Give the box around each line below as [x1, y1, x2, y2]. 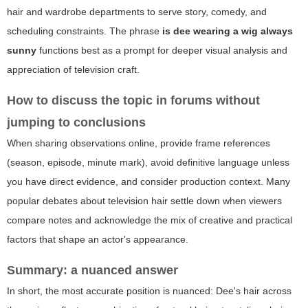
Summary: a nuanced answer [7, 263, 178, 277]
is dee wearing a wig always [162, 25, 293, 36]
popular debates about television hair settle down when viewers [7, 195, 282, 206]
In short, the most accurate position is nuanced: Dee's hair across [7, 285, 291, 296]
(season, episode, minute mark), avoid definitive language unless [7, 156, 289, 168]
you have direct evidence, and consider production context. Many [7, 175, 290, 187]
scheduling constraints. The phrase [7, 25, 162, 36]
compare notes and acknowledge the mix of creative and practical [7, 214, 292, 225]
